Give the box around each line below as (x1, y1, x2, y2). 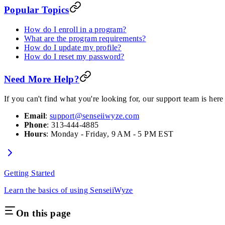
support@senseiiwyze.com (49, 111, 140, 121)
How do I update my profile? (24, 43, 122, 52)
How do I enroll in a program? (24, 25, 127, 34)
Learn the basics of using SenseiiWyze (4, 186, 133, 195)
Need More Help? (4, 74, 79, 85)
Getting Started (4, 169, 55, 178)
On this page (16, 207, 71, 218)
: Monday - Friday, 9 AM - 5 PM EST (46, 130, 174, 139)
